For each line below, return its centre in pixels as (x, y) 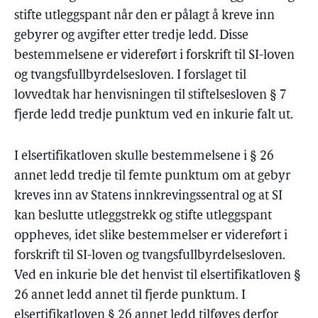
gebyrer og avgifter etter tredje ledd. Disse (131, 36)
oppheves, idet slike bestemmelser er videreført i (151, 236)
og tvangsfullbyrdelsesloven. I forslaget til (130, 76)
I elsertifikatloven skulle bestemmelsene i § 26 (144, 157)
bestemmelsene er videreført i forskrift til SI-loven (154, 56)
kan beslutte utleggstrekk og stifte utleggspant (143, 216)
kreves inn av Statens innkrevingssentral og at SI (148, 196)
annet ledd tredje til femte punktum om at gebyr (152, 176)
